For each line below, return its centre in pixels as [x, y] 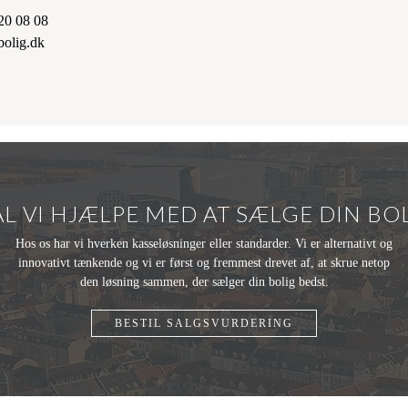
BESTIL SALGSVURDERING [204, 323]
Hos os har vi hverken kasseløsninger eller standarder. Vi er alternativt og [204, 243]
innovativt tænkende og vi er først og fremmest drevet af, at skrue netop [204, 262]
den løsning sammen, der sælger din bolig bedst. [204, 281]
